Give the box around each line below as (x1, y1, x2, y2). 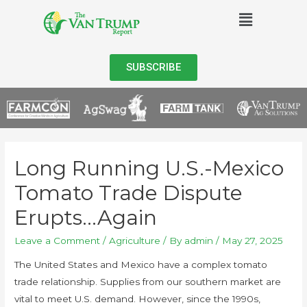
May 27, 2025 (222, 234, 284, 246)
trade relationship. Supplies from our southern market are (14, 276, 282, 288)
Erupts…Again (14, 204, 158, 230)
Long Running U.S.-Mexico (14, 155, 284, 181)
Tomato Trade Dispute (14, 180, 243, 206)
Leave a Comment (14, 234, 101, 246)
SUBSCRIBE (126, 61, 181, 73)
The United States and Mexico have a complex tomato (14, 259, 268, 271)
